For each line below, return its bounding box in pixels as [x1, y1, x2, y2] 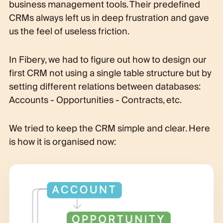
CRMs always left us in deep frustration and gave [8, 10, 209, 26]
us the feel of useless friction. [8, 23, 129, 39]
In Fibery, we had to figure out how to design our [8, 52, 207, 68]
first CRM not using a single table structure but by [8, 65, 212, 81]
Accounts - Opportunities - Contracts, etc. [8, 92, 182, 108]
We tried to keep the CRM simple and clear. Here [8, 120, 210, 136]
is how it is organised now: [8, 134, 116, 150]
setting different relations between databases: [8, 79, 201, 95]
